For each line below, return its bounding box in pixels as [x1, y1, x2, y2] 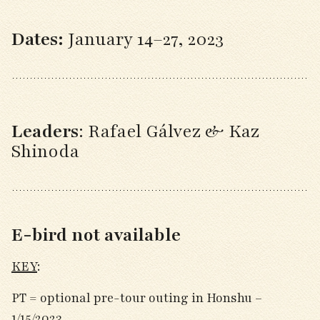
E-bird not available [11, 223, 181, 247]
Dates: [11, 27, 68, 51]
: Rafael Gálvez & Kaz [79, 119, 259, 144]
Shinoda [11, 139, 79, 164]
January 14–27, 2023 [68, 27, 224, 51]
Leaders [11, 119, 79, 144]
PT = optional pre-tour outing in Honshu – [11, 289, 262, 306]
